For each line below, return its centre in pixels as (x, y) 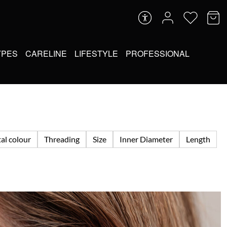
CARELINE (46, 53)
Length (198, 139)
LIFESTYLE (96, 53)
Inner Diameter (146, 139)
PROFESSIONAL (158, 53)
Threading (62, 139)
